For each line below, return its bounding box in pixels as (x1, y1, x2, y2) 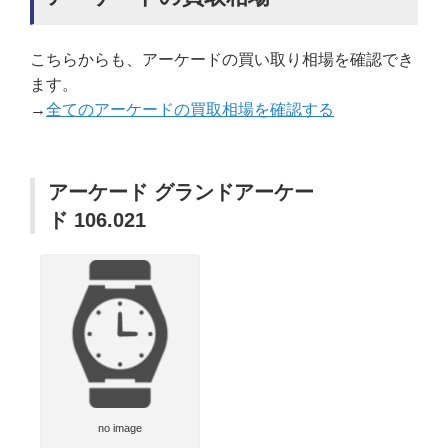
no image (98, 422, 142, 435)
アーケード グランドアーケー (48, 181, 314, 204)
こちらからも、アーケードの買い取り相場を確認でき (30, 51, 414, 69)
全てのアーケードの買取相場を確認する (46, 101, 334, 119)
